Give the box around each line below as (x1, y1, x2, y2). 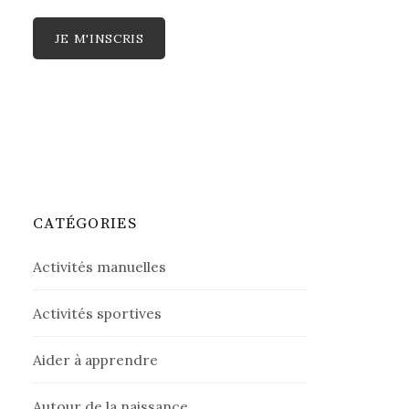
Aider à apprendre (33, 350, 159, 369)
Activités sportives (33, 303, 163, 322)
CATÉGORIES (33, 213, 137, 234)
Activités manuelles (33, 257, 167, 276)
